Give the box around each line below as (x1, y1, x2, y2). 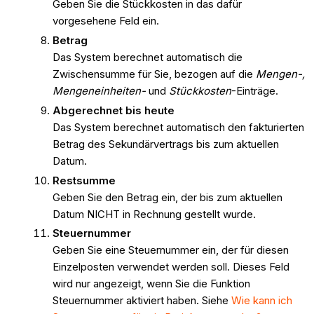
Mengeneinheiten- (52, 84, 146, 98)
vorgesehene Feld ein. (52, 14, 159, 28)
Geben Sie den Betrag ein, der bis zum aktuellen (52, 190, 282, 204)
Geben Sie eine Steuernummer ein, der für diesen (52, 243, 289, 257)
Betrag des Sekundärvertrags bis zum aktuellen (52, 137, 279, 151)
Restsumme (52, 173, 116, 187)
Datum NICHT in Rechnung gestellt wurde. (52, 207, 259, 221)
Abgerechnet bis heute (52, 103, 175, 117)
